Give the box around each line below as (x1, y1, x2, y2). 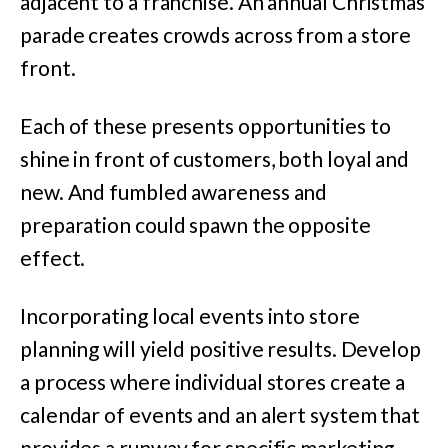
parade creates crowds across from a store (20, 21, 412, 47)
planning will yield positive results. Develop (20, 336, 421, 362)
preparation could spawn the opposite (20, 212, 371, 238)
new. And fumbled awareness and (20, 179, 328, 205)
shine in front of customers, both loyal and (20, 146, 410, 172)
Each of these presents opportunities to (20, 113, 391, 139)
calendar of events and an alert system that (20, 402, 421, 428)
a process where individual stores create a (20, 369, 406, 395)
